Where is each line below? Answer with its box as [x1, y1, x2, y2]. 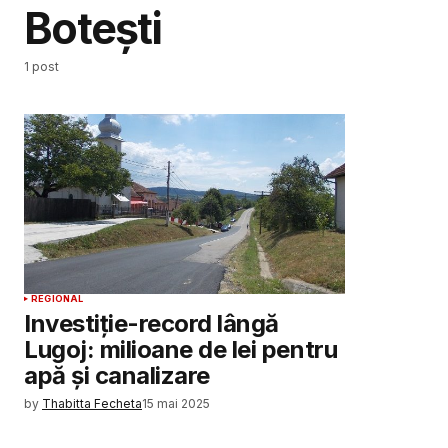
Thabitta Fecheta [42, 396, 142, 412]
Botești [24, 3, 162, 55]
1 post [24, 59, 59, 75]
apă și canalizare [24, 361, 210, 391]
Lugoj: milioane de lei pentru [24, 335, 338, 365]
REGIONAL [31, 293, 84, 305]
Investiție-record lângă [24, 309, 279, 339]
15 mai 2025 [142, 396, 210, 412]
